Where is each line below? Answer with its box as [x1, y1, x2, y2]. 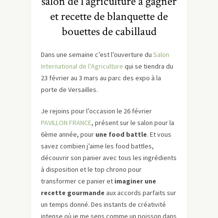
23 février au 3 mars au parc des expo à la [41, 73, 161, 83]
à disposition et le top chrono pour [41, 165, 142, 174]
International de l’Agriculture [41, 62, 123, 71]
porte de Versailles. [41, 85, 98, 94]
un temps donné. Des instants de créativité [41, 200, 166, 209]
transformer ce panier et [41, 177, 114, 186]
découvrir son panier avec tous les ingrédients [41, 153, 177, 163]
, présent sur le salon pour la [91, 118, 174, 127]
